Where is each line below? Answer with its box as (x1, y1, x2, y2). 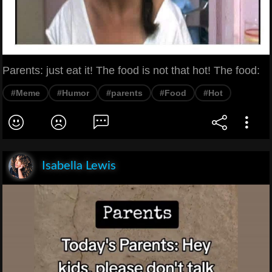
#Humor (57, 87, 89, 98)
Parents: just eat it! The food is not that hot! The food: (2, 64, 260, 76)
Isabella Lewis (42, 160, 116, 172)
